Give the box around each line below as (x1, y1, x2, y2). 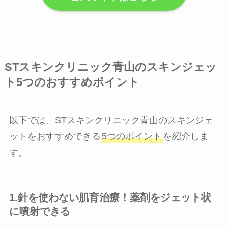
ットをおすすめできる (9, 131, 101, 141)
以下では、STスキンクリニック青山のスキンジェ (9, 115, 213, 125)
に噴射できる (9, 205, 70, 217)
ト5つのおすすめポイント (4, 76, 139, 89)
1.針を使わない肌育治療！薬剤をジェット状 (9, 191, 211, 203)
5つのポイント (101, 131, 162, 141)
